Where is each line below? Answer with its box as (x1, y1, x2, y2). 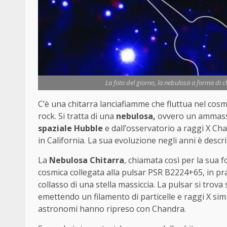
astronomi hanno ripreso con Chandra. (38, 203, 186, 214)
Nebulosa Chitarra (49, 154, 124, 166)
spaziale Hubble (38, 122, 103, 134)
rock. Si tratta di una (38, 110, 116, 122)
